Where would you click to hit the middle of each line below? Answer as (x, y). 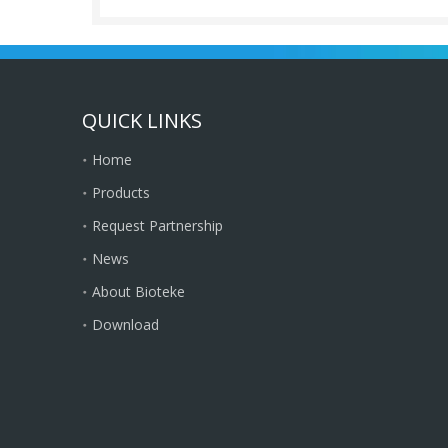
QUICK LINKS (142, 120)
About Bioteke (138, 291)
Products (121, 192)
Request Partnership (157, 225)
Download (125, 324)
